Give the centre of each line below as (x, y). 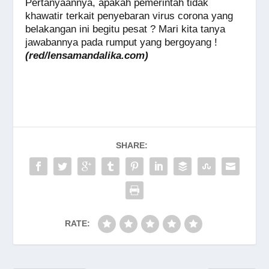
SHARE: (131, 146)
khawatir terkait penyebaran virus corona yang (129, 16)
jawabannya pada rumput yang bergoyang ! (122, 43)
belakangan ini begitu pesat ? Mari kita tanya (125, 29)
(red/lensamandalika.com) (87, 56)
